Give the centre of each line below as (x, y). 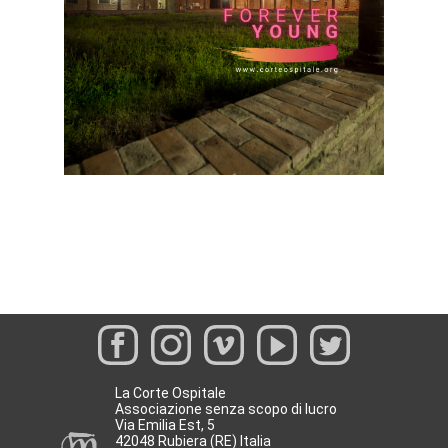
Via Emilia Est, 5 (165, 424)
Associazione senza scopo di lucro (226, 408)
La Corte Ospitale (170, 392)
